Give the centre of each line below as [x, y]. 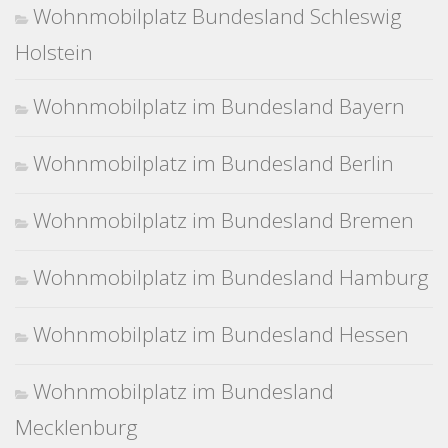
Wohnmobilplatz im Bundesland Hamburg [231, 277]
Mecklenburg [76, 427]
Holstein [54, 52]
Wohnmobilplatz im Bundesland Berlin [213, 163]
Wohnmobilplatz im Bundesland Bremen [223, 220]
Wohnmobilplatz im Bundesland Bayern [219, 106]
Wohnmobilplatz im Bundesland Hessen [221, 334]
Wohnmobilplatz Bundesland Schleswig [217, 16]
